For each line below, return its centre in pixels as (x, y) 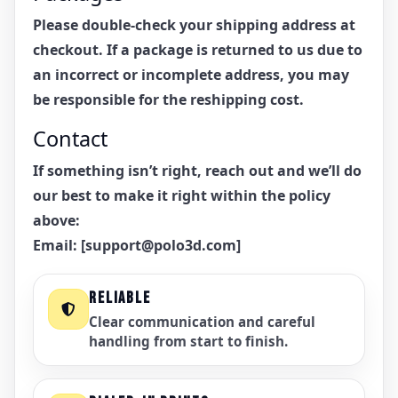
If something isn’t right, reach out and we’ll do (197, 170)
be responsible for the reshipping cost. (168, 99)
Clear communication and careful (202, 321)
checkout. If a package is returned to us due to (198, 49)
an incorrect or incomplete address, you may (191, 74)
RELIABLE (120, 298)
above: (56, 220)
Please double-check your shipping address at (194, 24)
